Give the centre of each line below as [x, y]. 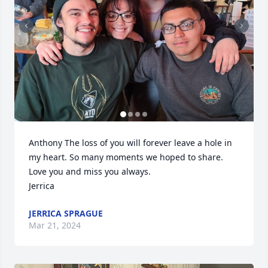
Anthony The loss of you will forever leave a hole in [130, 143]
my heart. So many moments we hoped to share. [126, 157]
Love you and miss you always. [90, 171]
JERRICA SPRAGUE [66, 213]
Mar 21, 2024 [55, 225]
